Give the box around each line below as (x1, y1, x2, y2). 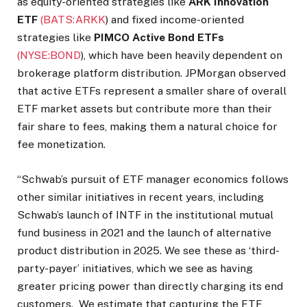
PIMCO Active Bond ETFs (94, 31, 224, 45)
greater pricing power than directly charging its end (17, 279, 283, 293)
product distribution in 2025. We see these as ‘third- (17, 243, 280, 257)
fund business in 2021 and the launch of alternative (17, 225, 271, 239)
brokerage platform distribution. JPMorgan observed (17, 66, 286, 80)
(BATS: (40, 13, 75, 27)
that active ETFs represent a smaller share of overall (17, 84, 286, 98)
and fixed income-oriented (108, 13, 244, 27)
